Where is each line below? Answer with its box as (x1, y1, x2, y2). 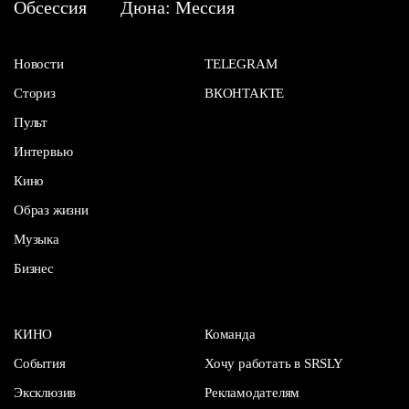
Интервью (14, 143, 73, 159)
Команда (204, 326, 256, 341)
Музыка (14, 231, 59, 246)
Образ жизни (14, 202, 89, 217)
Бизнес (14, 260, 54, 276)
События (14, 355, 66, 371)
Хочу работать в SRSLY (204, 355, 343, 371)
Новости (14, 56, 64, 71)
